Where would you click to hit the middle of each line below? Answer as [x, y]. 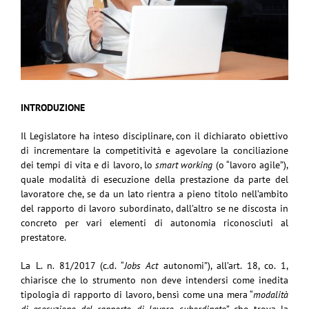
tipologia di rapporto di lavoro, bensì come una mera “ [137, 294]
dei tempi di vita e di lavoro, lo [87, 165]
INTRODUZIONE [53, 107]
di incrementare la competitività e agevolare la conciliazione [154, 150]
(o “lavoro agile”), [250, 165]
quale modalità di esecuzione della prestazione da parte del [154, 179]
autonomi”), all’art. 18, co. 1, [223, 265]
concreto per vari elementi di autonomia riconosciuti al [154, 222]
